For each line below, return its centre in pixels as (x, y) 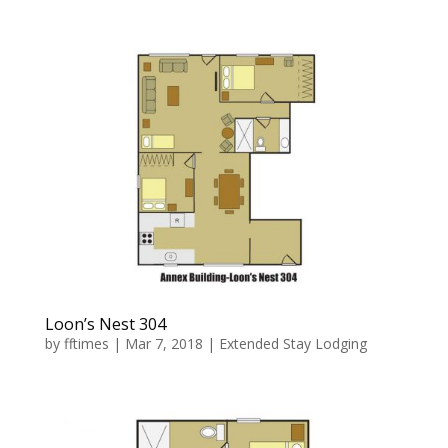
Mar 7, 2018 (163, 343)
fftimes (86, 343)
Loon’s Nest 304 (105, 323)
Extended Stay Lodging (292, 343)
